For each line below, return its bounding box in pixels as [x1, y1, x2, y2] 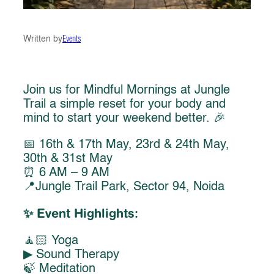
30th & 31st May [23, 152, 113, 165]
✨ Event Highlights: [23, 206, 138, 221]
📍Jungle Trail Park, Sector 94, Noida [23, 180, 224, 193]
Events [62, 34, 81, 43]
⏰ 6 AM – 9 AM [23, 166, 109, 179]
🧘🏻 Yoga [23, 235, 78, 248]
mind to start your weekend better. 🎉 [23, 112, 226, 125]
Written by [23, 34, 62, 43]
